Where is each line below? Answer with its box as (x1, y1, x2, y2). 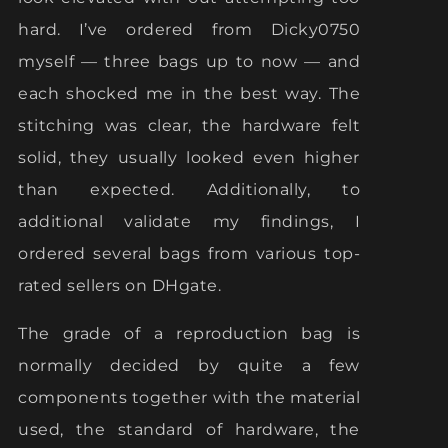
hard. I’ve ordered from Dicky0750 (18, 20, 360, 39)
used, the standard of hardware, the (18, 420, 360, 439)
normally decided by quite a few (18, 356, 360, 375)
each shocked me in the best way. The (18, 84, 360, 103)
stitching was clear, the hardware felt (18, 116, 360, 135)
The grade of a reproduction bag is (18, 324, 360, 343)
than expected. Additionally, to (18, 180, 360, 199)
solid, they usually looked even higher (18, 148, 360, 167)
